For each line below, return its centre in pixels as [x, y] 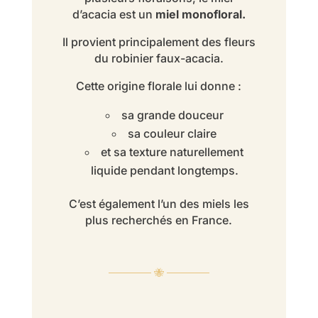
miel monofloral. [199, 15]
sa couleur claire [172, 134]
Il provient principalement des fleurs [159, 42]
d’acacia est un [112, 15]
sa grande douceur [172, 115]
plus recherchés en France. [159, 220]
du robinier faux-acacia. [159, 59]
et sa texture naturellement [172, 152]
